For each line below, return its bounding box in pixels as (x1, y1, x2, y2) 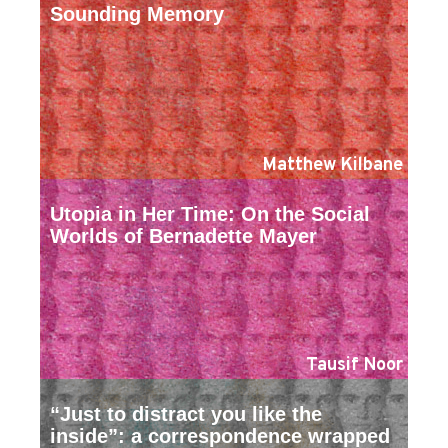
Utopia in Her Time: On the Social (50, 203, 370, 226)
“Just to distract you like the (50, 403, 322, 426)
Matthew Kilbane (263, 154, 403, 178)
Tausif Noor (306, 354, 403, 378)
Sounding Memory (50, 3, 224, 26)
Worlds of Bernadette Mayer (50, 225, 317, 248)
